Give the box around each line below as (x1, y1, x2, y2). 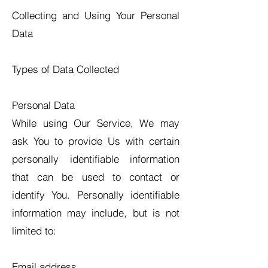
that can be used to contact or (12, 170, 179, 183)
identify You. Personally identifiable (12, 188, 179, 201)
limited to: (12, 224, 56, 237)
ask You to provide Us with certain (12, 135, 179, 147)
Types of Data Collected (12, 63, 119, 75)
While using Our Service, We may (12, 117, 179, 129)
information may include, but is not (12, 206, 179, 219)
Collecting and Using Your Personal (12, 9, 179, 22)
